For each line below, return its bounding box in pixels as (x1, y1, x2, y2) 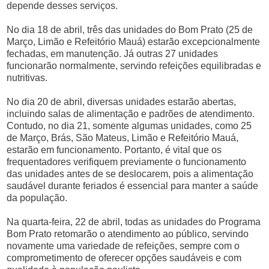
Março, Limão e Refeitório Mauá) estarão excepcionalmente (7, 37, 261, 47)
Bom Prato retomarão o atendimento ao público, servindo (7, 229, 249, 239)
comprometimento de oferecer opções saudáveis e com (7, 253, 242, 263)
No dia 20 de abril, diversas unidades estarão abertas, (7, 97, 237, 107)
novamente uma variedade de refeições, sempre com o (7, 241, 240, 251)
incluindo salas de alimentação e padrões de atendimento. (7, 109, 255, 119)
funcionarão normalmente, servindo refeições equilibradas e (7, 61, 262, 71)
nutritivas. (7, 73, 48, 83)
